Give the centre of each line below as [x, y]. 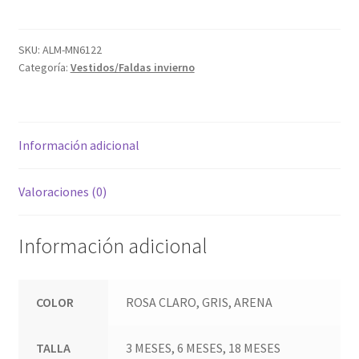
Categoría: [44, 67]
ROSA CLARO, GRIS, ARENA [200, 302]
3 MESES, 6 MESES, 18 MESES [204, 348]
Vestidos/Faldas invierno [132, 67]
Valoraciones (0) [62, 192]
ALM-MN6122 [72, 49]
